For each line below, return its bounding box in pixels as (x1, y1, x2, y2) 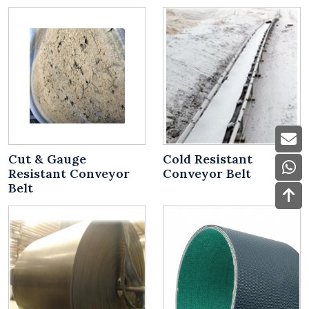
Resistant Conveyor (8, 166, 130, 182)
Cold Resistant (163, 151, 252, 168)
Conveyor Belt (163, 166, 251, 182)
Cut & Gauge (8, 151, 86, 168)
